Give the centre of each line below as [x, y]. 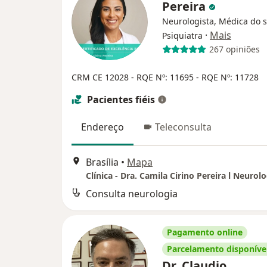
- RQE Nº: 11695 [164, 77]
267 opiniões [234, 49]
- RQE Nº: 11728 [227, 77]
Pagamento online [205, 232]
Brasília [102, 162]
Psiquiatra [182, 35]
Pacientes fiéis [121, 99]
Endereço [103, 127]
